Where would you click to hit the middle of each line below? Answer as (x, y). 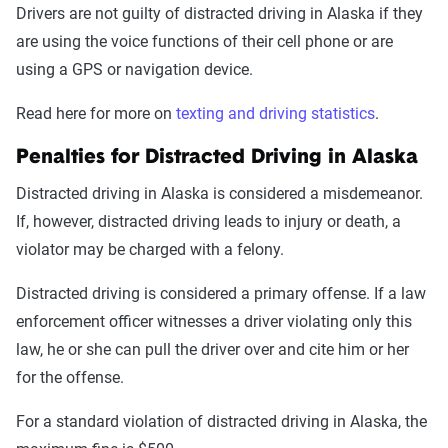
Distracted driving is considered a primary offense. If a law (221, 293)
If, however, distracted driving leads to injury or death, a (208, 221)
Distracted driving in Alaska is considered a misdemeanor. (219, 193)
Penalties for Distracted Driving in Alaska (217, 158)
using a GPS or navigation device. (134, 69)
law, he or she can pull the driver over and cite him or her (212, 349)
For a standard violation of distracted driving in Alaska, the (221, 421)
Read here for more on (96, 113)
